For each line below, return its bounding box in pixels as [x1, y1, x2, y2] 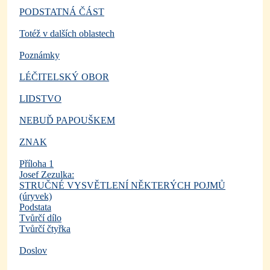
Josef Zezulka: [19, 169, 74, 180]
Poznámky [19, 50, 60, 61]
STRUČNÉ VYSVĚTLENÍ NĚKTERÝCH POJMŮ [19, 180, 225, 191]
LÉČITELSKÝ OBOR [19, 72, 109, 83]
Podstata [19, 202, 51, 213]
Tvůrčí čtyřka [19, 224, 71, 234]
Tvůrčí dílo [19, 213, 61, 224]
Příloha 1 [19, 159, 54, 169]
